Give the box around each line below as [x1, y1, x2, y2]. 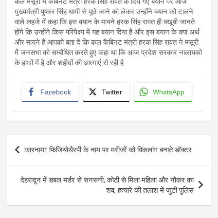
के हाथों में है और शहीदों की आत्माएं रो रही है [15, 58, 124, 68]
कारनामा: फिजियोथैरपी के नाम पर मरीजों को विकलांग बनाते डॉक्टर [24, 145, 192, 155]
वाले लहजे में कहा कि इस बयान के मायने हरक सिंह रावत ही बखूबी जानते [15, 18, 195, 27]
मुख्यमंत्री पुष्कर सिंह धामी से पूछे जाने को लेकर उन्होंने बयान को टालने [15, 7, 193, 17]
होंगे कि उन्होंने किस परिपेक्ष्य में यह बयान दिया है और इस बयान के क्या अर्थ [15, 28, 200, 37]
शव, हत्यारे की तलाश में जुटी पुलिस [106, 186, 194, 195]
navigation [7, 151, 64, 165]
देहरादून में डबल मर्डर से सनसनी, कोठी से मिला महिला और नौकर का [20, 176, 194, 185]
